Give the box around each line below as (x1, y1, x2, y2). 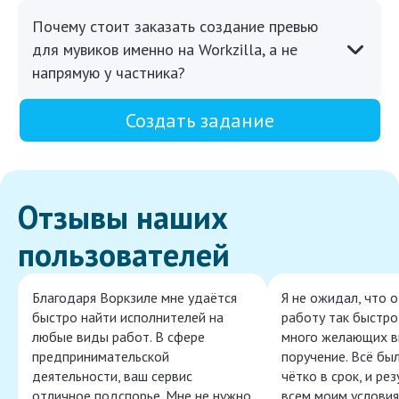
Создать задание (125, 108, 274, 134)
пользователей (18, 233, 230, 276)
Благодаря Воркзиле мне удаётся (32, 289, 237, 307)
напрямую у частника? (32, 62, 185, 84)
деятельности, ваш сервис (32, 367, 192, 386)
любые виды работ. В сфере (32, 328, 205, 346)
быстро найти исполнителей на (32, 308, 224, 327)
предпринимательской (32, 347, 169, 366)
